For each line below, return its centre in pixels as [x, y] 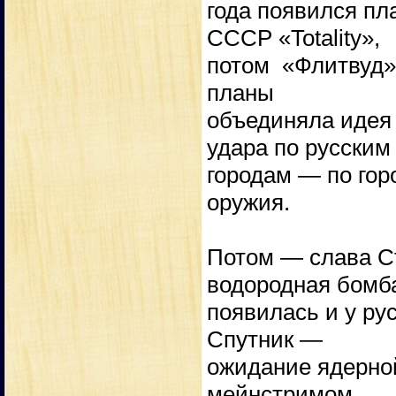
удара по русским [299, 148]
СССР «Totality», [293, 38]
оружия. [248, 203]
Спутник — [265, 340]
